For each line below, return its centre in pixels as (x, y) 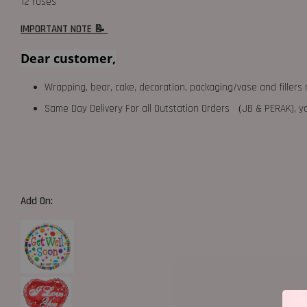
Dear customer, (68, 58)
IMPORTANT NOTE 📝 (64, 29)
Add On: (38, 201)
